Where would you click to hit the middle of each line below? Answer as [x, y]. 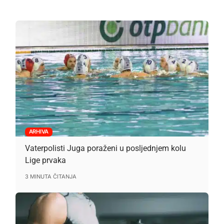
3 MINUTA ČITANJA [50, 176]
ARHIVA [39, 132]
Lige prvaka [45, 160]
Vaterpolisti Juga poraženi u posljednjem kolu [105, 148]
